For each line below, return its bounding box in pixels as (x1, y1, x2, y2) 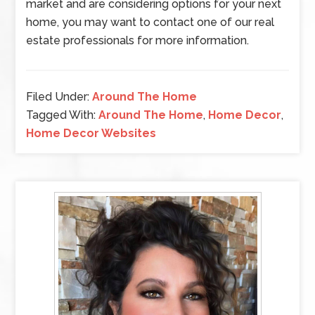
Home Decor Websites (26, 127, 157, 140)
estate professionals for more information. (26, 34, 250, 47)
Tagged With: (26, 108, 99, 122)
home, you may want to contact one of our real (26, 15, 275, 29)
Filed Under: (26, 90, 93, 103)
